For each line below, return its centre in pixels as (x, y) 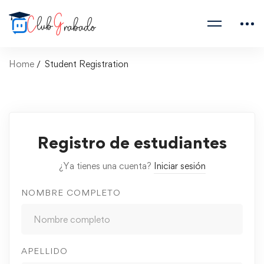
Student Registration (87, 64)
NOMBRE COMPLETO (71, 192)
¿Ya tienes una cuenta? (106, 166)
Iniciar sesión (179, 166)
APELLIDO (44, 251)
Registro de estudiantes (132, 142)
